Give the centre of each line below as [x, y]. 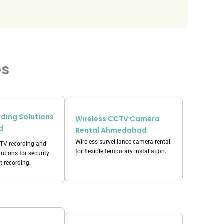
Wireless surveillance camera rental [123, 142]
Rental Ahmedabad [111, 130]
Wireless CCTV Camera [118, 119]
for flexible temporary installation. [121, 151]
